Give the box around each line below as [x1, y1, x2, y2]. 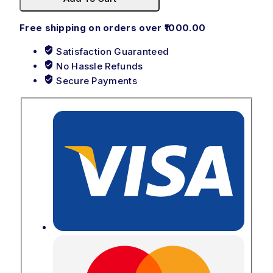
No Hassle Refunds [54, 60, 143, 72]
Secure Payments [54, 74, 137, 87]
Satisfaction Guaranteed [54, 45, 169, 57]
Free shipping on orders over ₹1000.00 [19, 21, 206, 34]
